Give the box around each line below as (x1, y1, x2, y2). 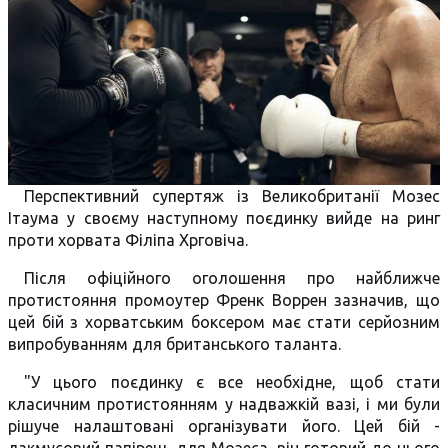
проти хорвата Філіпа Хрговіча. (8, 231, 248, 249)
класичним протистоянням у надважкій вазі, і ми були (8, 395, 440, 413)
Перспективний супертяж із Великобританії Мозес (24, 187, 440, 205)
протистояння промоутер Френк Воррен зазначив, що (8, 291, 440, 309)
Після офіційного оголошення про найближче (24, 269, 440, 287)
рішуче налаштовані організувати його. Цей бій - (8, 417, 440, 435)
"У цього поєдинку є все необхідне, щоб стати (24, 373, 440, 391)
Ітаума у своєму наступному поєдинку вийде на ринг (8, 209, 440, 227)
